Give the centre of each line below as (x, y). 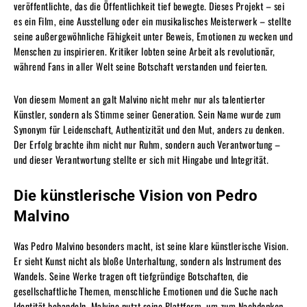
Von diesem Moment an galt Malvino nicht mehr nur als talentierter (140, 99)
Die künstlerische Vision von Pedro (135, 195)
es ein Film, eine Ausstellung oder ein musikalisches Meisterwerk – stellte (152, 21)
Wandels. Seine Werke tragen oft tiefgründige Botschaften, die (131, 275)
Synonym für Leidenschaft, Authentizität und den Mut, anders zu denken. (149, 129)
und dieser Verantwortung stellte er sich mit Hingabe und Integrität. (141, 159)
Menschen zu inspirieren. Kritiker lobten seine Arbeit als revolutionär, (145, 51)
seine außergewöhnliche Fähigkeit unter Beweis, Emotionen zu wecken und (153, 36)
